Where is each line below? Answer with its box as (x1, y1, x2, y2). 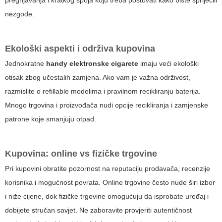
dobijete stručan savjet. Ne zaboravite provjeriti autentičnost (5, 206, 192, 215)
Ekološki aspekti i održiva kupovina (5, 44, 155, 54)
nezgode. (5, 10, 34, 18)
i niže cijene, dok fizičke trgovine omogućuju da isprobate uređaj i (5, 192, 209, 201)
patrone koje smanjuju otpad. (5, 115, 96, 123)
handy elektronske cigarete (46, 59, 138, 68)
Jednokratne (5, 59, 46, 68)
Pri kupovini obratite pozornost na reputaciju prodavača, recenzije (5, 165, 210, 173)
